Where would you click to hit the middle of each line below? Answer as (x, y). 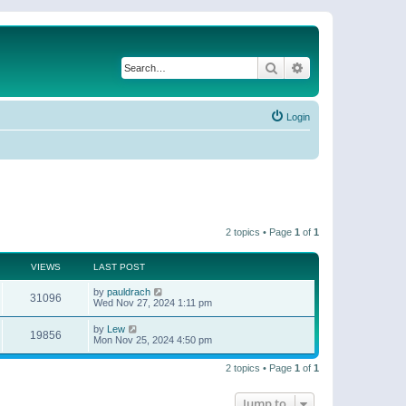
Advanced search (352, 67)
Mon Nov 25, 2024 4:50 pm (153, 339)
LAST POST (119, 266)
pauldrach (129, 291)
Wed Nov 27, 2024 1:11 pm (153, 302)
